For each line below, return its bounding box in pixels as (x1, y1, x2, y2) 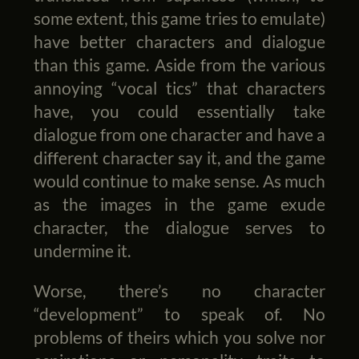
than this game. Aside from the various (33, 54, 326, 75)
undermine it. (33, 240, 131, 260)
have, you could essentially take (33, 100, 326, 121)
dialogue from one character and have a (33, 123, 326, 144)
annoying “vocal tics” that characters (33, 77, 326, 98)
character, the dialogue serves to (33, 216, 326, 237)
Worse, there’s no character (33, 280, 326, 301)
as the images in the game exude (33, 193, 326, 214)
